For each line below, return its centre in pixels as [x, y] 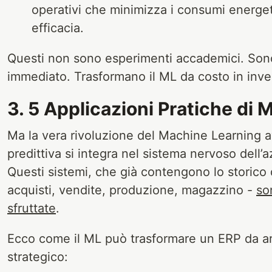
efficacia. [58, 28]
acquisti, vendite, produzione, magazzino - [132, 190]
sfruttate [32, 208]
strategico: [38, 257]
